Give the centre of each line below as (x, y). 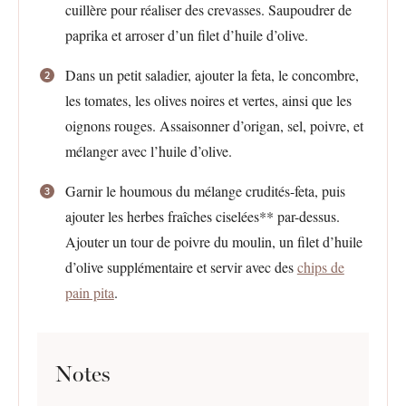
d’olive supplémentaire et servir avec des (181, 267)
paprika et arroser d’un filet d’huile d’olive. (188, 35)
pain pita (89, 292)
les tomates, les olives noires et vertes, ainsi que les (208, 100)
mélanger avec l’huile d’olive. (148, 151)
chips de (320, 267)
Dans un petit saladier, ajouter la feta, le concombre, (212, 75)
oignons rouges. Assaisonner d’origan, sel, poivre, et (214, 126)
